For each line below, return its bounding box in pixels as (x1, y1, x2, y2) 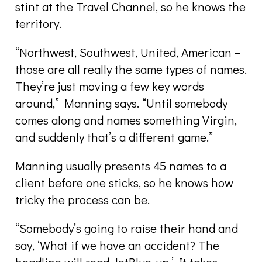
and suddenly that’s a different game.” (15, 129, 213, 145)
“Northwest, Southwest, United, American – (15, 44, 241, 60)
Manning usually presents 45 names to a (15, 157, 226, 174)
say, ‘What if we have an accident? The (15, 237, 219, 253)
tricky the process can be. (15, 191, 150, 208)
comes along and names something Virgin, (15, 112, 237, 128)
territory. (15, 15, 61, 32)
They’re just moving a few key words (15, 78, 204, 94)
